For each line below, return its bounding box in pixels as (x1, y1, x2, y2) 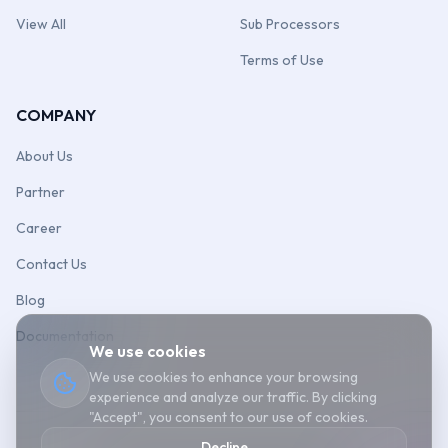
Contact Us (16, 255, 87, 273)
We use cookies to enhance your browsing (89, 368, 358, 386)
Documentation (16, 327, 114, 345)
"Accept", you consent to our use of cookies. (89, 408, 368, 426)
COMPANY (16, 105, 96, 125)
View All (16, 15, 66, 33)
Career (16, 219, 62, 237)
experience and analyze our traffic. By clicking (89, 388, 377, 406)
